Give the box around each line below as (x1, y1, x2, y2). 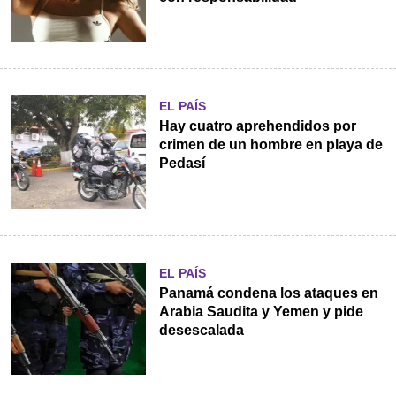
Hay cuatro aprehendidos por (158, 118, 356, 134)
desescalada (158, 322, 244, 338)
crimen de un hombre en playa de (158, 137, 383, 153)
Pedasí (158, 156, 205, 171)
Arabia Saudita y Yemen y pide (158, 303, 363, 319)
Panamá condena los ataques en (158, 285, 378, 301)
